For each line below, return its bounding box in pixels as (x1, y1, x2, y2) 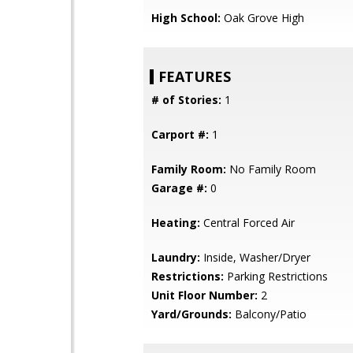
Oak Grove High (221, 10, 304, 25)
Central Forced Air (200, 215, 295, 230)
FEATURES (158, 67, 231, 86)
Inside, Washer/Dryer (200, 250, 310, 265)
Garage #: (151, 180, 207, 195)
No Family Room (226, 162, 316, 176)
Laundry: (151, 250, 200, 265)
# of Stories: (151, 92, 221, 107)
